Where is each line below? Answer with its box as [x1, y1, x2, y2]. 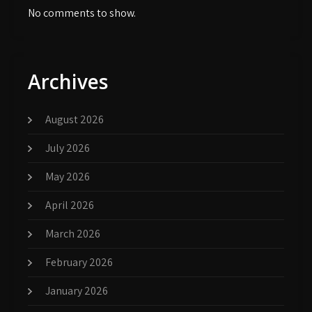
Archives [28, 68, 108, 95]
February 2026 [45, 255, 113, 270]
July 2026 [45, 141, 90, 155]
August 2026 [45, 112, 104, 127]
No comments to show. [28, 6, 136, 20]
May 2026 [45, 169, 90, 184]
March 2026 [45, 226, 100, 241]
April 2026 [45, 198, 94, 212]
